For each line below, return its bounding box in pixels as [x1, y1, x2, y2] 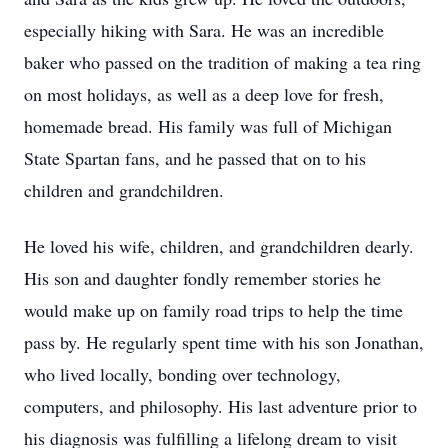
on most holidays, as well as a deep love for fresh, [24, 82, 384, 106]
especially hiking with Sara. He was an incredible [24, 18, 384, 42]
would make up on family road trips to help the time [24, 298, 403, 322]
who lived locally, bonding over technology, [24, 362, 341, 386]
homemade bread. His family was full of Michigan [24, 114, 392, 138]
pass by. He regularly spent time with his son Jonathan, [24, 330, 424, 354]
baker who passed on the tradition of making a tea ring [24, 50, 421, 74]
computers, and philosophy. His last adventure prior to [24, 394, 417, 418]
